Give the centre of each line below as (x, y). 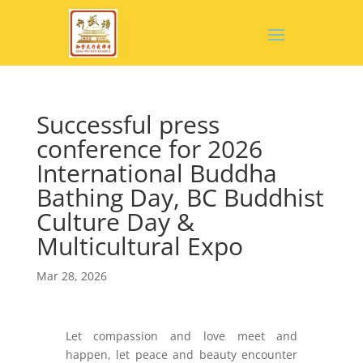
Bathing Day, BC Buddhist (180, 197)
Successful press (128, 124)
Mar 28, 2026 (71, 276)
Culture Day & (115, 222)
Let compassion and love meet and (181, 336)
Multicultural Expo (139, 246)
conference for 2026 (149, 149)
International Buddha (156, 173)
